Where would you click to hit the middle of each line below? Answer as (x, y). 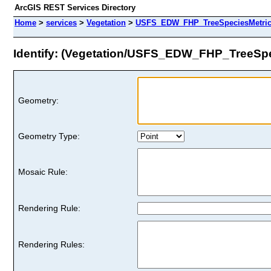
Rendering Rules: (51, 244)
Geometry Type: (49, 136)
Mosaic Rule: (43, 171)
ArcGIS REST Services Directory (75, 8)
